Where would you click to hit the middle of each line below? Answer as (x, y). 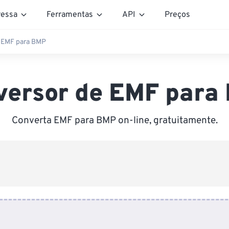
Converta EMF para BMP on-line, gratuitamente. (114, 121)
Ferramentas (70, 15)
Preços (177, 15)
